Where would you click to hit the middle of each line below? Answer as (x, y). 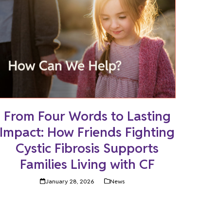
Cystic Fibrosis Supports (87, 148)
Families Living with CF (87, 164)
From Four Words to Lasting (87, 116)
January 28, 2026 (70, 181)
